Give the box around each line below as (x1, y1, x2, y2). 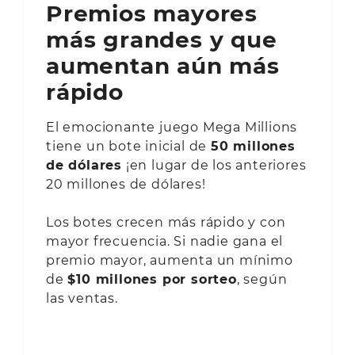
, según (236, 271, 288, 287)
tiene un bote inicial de (46, 138, 212, 154)
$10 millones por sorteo (67, 271, 237, 287)
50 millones (211, 138, 296, 154)
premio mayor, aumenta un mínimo (46, 252, 293, 268)
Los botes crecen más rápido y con (46, 214, 286, 230)
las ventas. (46, 290, 118, 306)
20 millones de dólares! (46, 176, 210, 192)
